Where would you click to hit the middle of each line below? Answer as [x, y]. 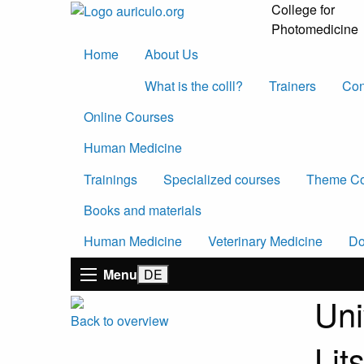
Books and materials [143, 210]
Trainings [110, 179]
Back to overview [120, 321]
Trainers [292, 85]
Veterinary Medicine [265, 241]
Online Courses [129, 116]
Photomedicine [315, 29]
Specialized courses [222, 179]
